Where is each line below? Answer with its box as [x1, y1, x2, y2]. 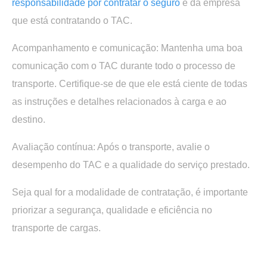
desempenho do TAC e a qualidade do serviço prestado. [12, 159, 250, 170]
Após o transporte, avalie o [95, 141, 210, 152]
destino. [12, 114, 45, 125]
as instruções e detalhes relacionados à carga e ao [12, 96, 226, 107]
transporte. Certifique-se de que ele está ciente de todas [12, 78, 247, 89]
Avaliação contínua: [12, 141, 95, 152]
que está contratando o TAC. [12, 15, 132, 26]
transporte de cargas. [12, 222, 101, 233]
